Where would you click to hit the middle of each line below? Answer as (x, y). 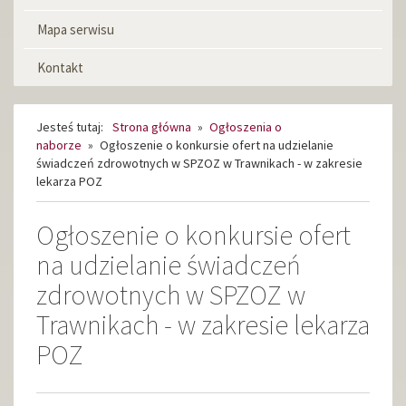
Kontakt (60, 68)
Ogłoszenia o (246, 127)
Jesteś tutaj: (70, 127)
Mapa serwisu (76, 29)
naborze (59, 145)
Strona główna (152, 127)
